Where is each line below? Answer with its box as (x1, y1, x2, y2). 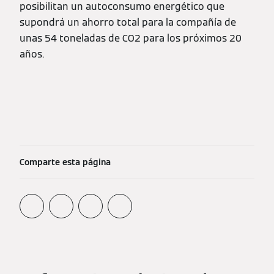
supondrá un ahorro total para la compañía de (20, 15, 236, 29)
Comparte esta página (20, 156, 111, 168)
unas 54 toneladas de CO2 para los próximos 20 (20, 31, 242, 45)
